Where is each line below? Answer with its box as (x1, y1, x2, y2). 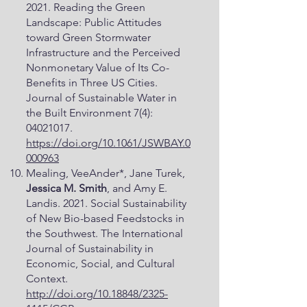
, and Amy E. (107, 182, 167, 195)
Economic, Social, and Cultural (26, 257, 175, 270)
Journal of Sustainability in (26, 242, 153, 255)
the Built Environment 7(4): (26, 106, 153, 119)
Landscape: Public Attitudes (26, 16, 162, 29)
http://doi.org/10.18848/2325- (26, 287, 168, 300)
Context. (26, 272, 68, 285)
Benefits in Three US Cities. (26, 76, 158, 89)
